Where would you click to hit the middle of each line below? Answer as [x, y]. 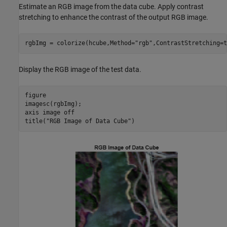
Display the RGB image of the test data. [80, 69]
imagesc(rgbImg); [53, 104]
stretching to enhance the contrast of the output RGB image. [113, 17]
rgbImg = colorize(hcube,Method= [80, 43]
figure [35, 95]
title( [35, 121]
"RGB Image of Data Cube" [88, 121]
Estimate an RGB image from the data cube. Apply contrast [111, 6]
